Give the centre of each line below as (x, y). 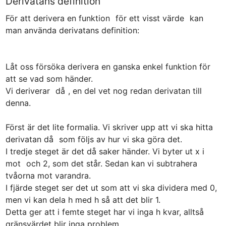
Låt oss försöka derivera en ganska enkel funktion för (108, 66)
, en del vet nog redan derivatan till (135, 91)
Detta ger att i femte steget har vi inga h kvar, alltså (104, 212)
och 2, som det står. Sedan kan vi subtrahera (110, 163)
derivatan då (31, 139)
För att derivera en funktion (59, 18)
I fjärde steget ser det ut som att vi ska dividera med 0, (111, 187)
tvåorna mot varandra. (48, 175)
